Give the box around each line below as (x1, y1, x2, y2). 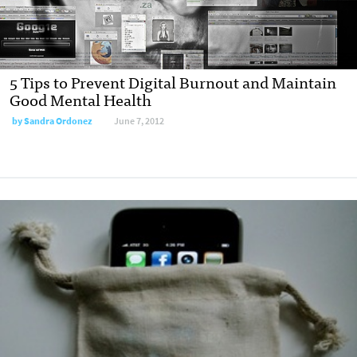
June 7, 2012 (114, 114, 164, 127)
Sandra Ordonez (24, 114, 92, 127)
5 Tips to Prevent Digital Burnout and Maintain (10, 68, 336, 95)
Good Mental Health (10, 85, 151, 112)
